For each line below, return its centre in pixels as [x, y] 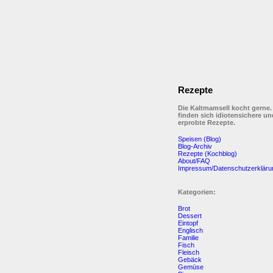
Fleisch [189, 252]
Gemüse [191, 267]
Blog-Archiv [195, 146]
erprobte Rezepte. [207, 122]
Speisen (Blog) [200, 139]
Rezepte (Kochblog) [207, 153]
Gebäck [190, 259]
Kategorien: [197, 192]
